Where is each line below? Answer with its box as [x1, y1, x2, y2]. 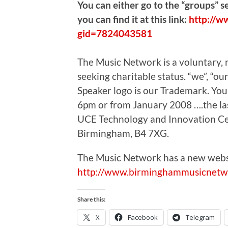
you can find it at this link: [77, 13, 189, 25]
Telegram [186, 212, 215, 222]
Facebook [128, 212, 158, 222]
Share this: [77, 195, 105, 203]
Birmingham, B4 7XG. [77, 127, 169, 139]
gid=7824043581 [77, 27, 152, 39]
